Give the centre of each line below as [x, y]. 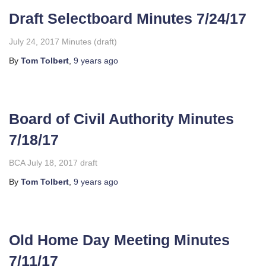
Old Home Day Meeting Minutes [119, 240]
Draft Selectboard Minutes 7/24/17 [128, 18]
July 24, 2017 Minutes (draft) [63, 42]
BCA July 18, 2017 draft [53, 163]
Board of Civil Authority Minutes [121, 119]
